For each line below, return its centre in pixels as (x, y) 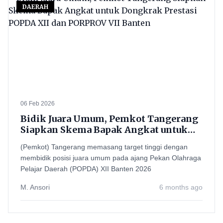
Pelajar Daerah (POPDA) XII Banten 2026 (86, 169)
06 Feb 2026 (38, 104)
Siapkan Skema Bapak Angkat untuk (104, 130)
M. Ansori (35, 187)
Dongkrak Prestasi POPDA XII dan (100, 141)
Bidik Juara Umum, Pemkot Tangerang (109, 119)
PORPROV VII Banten (69, 152)
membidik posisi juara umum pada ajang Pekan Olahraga (111, 158)
